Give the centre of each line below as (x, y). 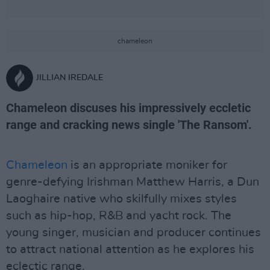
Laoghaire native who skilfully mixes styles (121, 199)
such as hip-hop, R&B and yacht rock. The (119, 216)
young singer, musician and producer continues (133, 233)
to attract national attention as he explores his (130, 250)
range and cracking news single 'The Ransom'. (129, 125)
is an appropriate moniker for (147, 165)
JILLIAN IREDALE (70, 78)
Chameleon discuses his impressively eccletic (128, 108)
